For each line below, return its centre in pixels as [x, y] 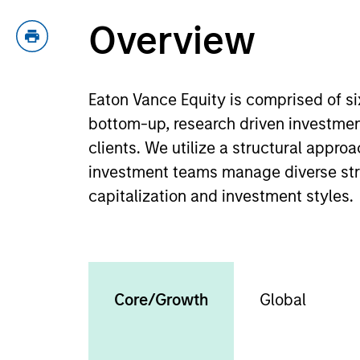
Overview [172, 41]
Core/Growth [162, 300]
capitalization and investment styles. [223, 196]
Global [283, 300]
